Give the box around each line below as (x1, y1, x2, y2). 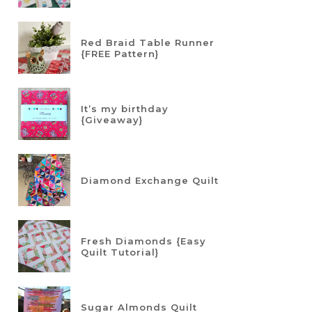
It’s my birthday (81, 102, 169, 114)
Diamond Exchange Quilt (81, 174, 219, 186)
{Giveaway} (81, 114, 143, 125)
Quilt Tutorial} (81, 246, 159, 258)
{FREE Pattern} (81, 47, 159, 59)
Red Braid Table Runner (81, 36, 214, 48)
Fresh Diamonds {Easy (81, 235, 206, 247)
